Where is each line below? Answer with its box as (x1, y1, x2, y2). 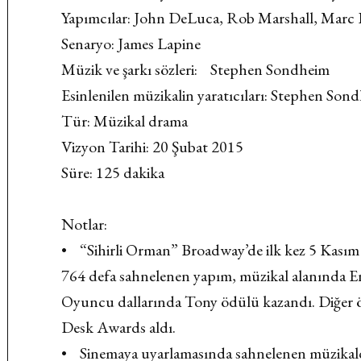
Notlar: (61, 214, 108, 234)
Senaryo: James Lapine (61, 33, 201, 54)
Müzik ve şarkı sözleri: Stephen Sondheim (61, 59, 330, 80)
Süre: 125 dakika (61, 162, 165, 183)
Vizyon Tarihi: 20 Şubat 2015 (61, 136, 244, 157)
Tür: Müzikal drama (61, 110, 189, 131)
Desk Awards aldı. (61, 317, 176, 338)
